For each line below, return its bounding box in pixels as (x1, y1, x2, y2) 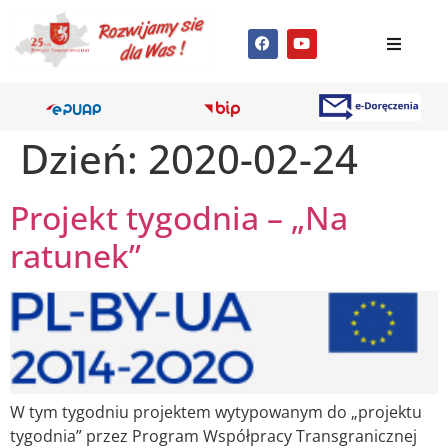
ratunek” (10, 234, 141, 278)
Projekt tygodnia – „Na (10, 196, 348, 240)
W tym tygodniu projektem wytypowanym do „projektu (10, 401, 422, 424)
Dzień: (20, 131, 148, 187)
